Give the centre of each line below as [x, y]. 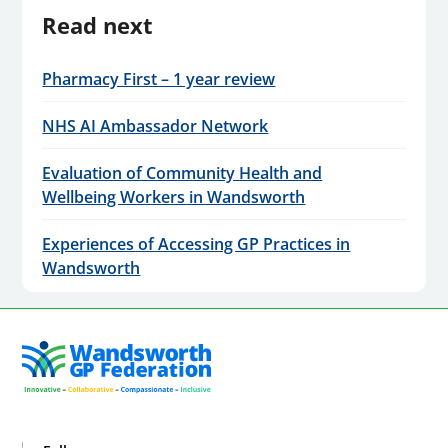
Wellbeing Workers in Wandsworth [174, 196]
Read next [98, 24]
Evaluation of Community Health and [182, 172]
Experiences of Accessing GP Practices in [196, 243]
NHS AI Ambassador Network [155, 125]
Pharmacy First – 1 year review [159, 78]
